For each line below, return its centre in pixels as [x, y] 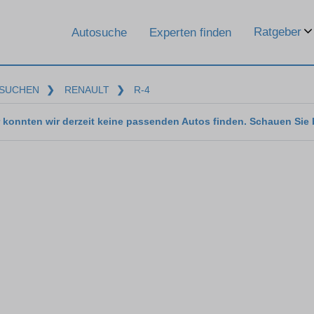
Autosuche [99, 32]
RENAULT [87, 90]
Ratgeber [278, 32]
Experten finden [190, 32]
